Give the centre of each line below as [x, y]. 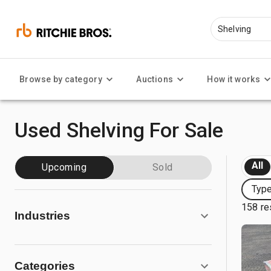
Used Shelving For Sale [119, 130]
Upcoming [64, 167]
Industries [42, 216]
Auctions [155, 79]
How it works [234, 79]
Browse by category [61, 79]
